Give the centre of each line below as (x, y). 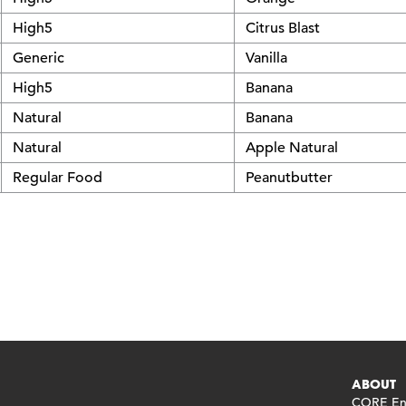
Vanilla (266, 58)
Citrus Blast (283, 28)
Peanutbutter (289, 177)
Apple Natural (292, 147)
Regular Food (58, 177)
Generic (39, 58)
